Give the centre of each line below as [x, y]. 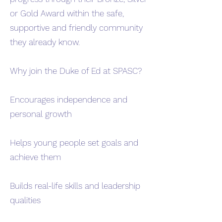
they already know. [45, 42]
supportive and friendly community [76, 28]
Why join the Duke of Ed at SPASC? [76, 71]
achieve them [35, 157]
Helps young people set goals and [74, 143]
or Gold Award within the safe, [67, 13]
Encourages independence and [69, 100]
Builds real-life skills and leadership [75, 186]
